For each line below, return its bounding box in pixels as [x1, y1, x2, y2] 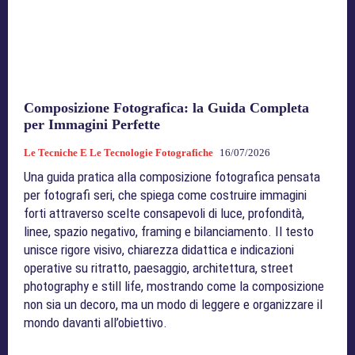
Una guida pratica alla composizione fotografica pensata [24, 168, 320, 185]
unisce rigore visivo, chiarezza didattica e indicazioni [24, 241, 294, 258]
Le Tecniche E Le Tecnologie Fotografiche [24, 146, 213, 158]
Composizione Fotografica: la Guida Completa [24, 99, 309, 116]
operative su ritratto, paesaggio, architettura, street [24, 259, 293, 276]
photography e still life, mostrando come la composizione [24, 277, 324, 294]
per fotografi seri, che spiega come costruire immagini [24, 186, 307, 203]
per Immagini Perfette [24, 116, 160, 132]
